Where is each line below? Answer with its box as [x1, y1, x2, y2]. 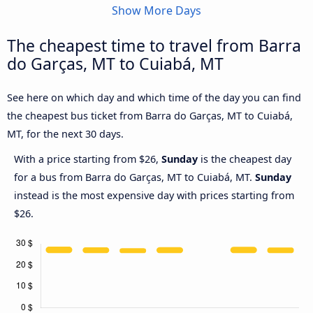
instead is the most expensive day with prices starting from [14, 189, 294, 203]
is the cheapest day [198, 152, 291, 166]
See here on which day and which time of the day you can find [7, 91, 301, 105]
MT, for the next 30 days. [7, 127, 124, 141]
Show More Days [112, 3, 201, 19]
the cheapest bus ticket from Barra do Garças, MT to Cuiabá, [7, 109, 293, 123]
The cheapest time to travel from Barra [7, 34, 301, 57]
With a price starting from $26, [14, 152, 161, 166]
